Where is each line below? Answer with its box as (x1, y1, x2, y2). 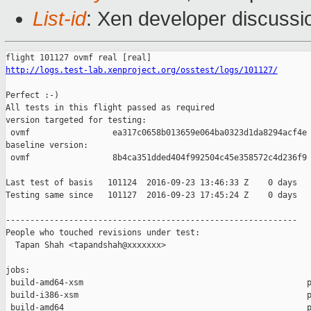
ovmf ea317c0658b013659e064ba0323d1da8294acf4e (6, 128, 307, 138)
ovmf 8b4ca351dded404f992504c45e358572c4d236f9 (6, 153, 307, 163)
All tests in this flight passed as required (6, 103, 215, 113)
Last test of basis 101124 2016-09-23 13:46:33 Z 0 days (6, 178, 297, 188)
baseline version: (6, 140, 88, 151)
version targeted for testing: (6, 115, 146, 126)
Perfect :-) (6, 90, 59, 101)
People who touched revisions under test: (6, 228, 200, 238)
